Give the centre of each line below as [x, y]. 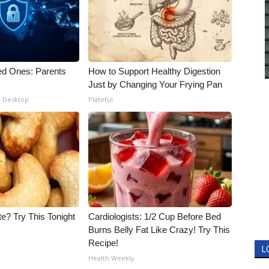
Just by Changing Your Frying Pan [156, 84]
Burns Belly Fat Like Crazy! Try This [159, 230]
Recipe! [104, 243]
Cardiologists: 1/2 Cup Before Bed [155, 216]
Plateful [101, 99]
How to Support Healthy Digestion [155, 71]
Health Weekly [112, 258]
